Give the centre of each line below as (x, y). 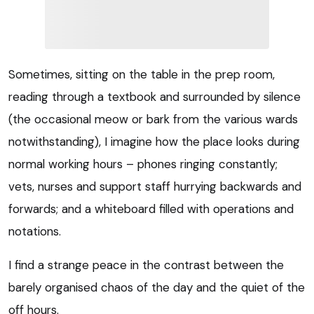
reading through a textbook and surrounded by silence (155, 96)
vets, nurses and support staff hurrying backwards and (155, 186)
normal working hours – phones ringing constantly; (143, 164)
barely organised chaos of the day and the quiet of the (157, 287)
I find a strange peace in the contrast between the (146, 265)
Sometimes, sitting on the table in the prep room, (142, 74)
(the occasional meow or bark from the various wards (153, 119)
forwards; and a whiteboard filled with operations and (151, 209)
